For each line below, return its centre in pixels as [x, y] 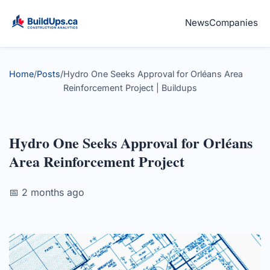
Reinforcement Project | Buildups [130, 88]
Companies [234, 23]
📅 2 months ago [47, 192]
